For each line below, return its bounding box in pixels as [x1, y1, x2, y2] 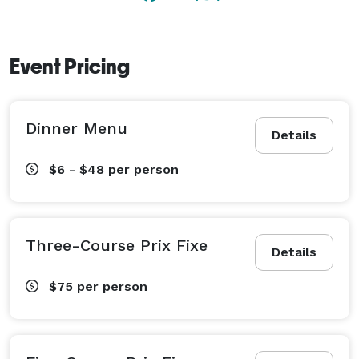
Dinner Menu [26, 118, 127, 138]
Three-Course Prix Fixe [26, 235, 208, 255]
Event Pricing [10, 54, 130, 79]
